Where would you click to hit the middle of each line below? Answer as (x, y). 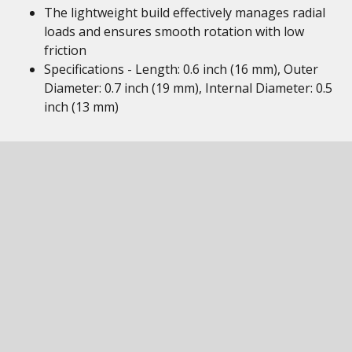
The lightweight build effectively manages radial (185, 13)
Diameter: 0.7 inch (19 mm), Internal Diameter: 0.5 (188, 88)
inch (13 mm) (81, 107)
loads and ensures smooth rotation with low (174, 31)
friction (65, 50)
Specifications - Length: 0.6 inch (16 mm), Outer (181, 69)
